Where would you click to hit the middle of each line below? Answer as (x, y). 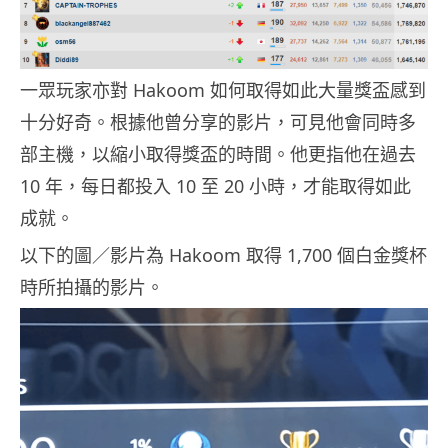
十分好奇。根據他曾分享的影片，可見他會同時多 (218, 121)
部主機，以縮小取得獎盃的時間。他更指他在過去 (218, 153)
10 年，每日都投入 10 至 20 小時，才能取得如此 (215, 185)
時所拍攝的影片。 (92, 286)
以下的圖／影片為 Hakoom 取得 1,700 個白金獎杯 (223, 254)
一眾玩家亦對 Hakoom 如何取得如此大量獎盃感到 (223, 89)
